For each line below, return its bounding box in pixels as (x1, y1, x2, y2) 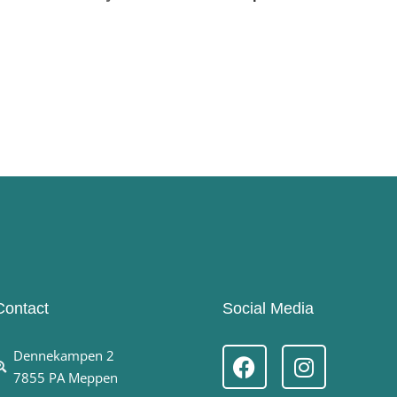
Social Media (222, 300, 314, 318)
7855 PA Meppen (13, 369, 118, 387)
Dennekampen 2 (13, 346, 114, 365)
